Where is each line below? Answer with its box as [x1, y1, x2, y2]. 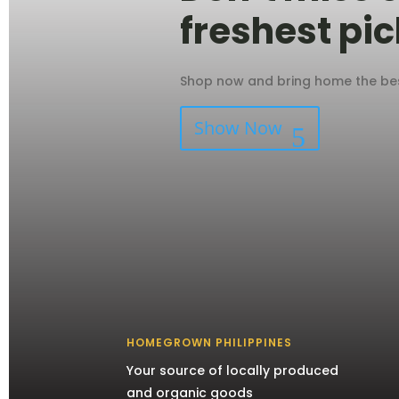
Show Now [194, 116, 283, 141]
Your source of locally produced [126, 361, 339, 379]
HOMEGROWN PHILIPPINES [126, 334, 293, 350]
